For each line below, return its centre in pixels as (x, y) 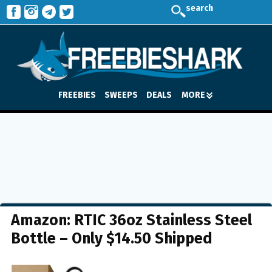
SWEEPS (121, 95)
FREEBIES (77, 95)
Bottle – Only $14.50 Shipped (112, 239)
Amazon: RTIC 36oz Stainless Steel (131, 220)
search (199, 8)
